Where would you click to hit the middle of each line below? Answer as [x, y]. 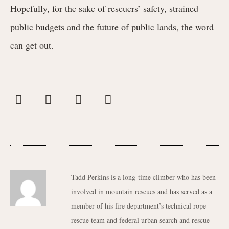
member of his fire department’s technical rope [139, 206]
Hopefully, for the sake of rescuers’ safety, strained [104, 8]
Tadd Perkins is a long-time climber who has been [143, 177]
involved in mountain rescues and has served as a [142, 192]
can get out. [33, 45]
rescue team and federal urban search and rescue [140, 220]
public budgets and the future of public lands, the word [112, 26]
